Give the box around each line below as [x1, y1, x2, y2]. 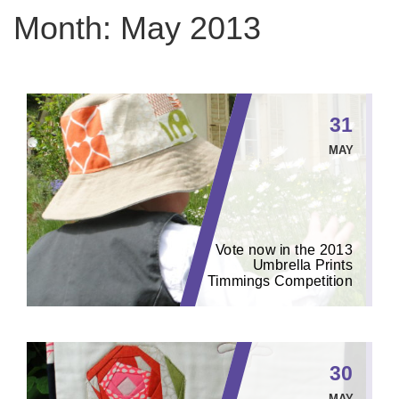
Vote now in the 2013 [216, 241, 354, 258]
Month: [13, 10, 120, 46]
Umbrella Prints [253, 256, 354, 273]
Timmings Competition [208, 272, 354, 289]
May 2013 [120, 10, 261, 46]
